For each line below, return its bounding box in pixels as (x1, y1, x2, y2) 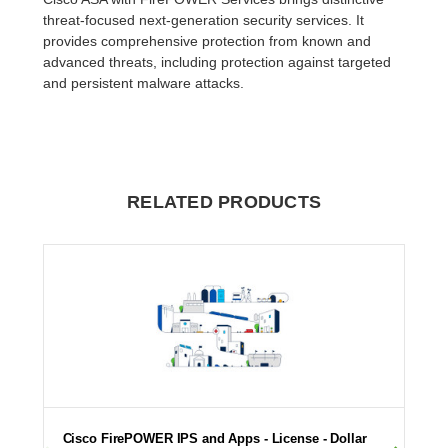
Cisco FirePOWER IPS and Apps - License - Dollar (62, 430, 367, 446)
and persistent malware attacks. (43, 74, 245, 91)
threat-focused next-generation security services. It (43, 11, 365, 28)
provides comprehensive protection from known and (43, 32, 372, 49)
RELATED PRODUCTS (127, 191, 321, 212)
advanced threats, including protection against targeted (43, 53, 392, 70)
